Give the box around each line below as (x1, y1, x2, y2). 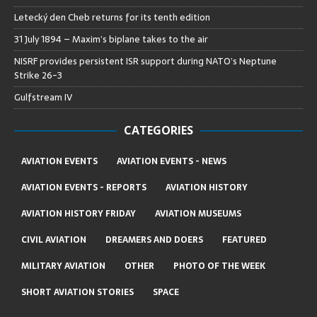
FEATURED (222, 233, 267, 248)
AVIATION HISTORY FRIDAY (21, 207, 136, 221)
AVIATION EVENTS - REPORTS (21, 180, 146, 195)
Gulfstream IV (14, 90, 72, 105)
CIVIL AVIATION (21, 233, 86, 248)
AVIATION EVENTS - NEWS (117, 154, 226, 169)
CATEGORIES (124, 122, 193, 139)
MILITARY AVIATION (21, 259, 105, 274)
